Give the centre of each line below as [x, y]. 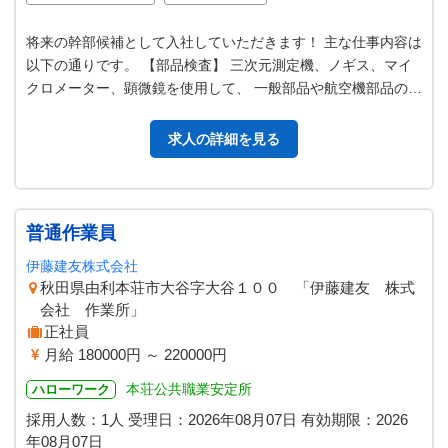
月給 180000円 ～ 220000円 [135, 354]
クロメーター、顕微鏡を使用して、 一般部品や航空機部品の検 [224, 88]
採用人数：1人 [75, 419]
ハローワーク [71, 389]
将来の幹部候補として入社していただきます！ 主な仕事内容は [224, 42]
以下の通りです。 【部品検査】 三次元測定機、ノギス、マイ [219, 65]
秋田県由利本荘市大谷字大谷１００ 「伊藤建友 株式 [228, 287]
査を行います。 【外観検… [112, 111]
